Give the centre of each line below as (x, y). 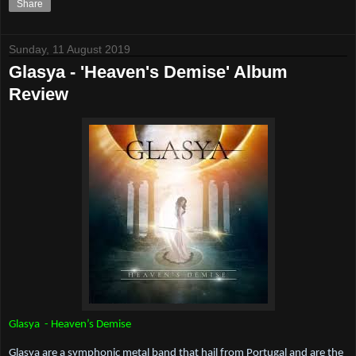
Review (39, 94)
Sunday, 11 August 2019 (70, 49)
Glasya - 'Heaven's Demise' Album (148, 72)
